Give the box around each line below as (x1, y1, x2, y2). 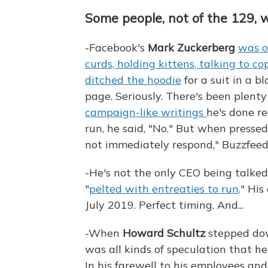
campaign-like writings (85, 105, 206, 120)
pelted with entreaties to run (89, 182, 239, 196)
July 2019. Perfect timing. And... (85, 198, 243, 212)
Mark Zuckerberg (148, 41, 235, 55)
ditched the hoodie (85, 73, 181, 87)
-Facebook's (85, 41, 148, 55)
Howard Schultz (123, 226, 205, 240)
